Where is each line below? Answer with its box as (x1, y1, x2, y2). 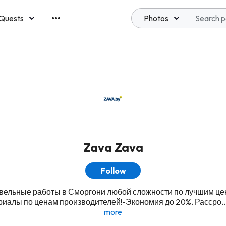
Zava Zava (83, 140, 143, 155)
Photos (144, 13, 168, 23)
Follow (100, 165, 126, 176)
